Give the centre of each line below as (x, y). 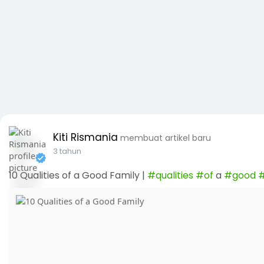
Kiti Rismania (85, 137)
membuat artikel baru (166, 138)
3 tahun (67, 151)
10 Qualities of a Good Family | (78, 175)
